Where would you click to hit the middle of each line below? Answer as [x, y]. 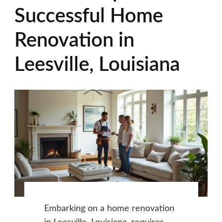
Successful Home [89, 16]
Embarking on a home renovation [109, 209]
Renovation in [74, 40]
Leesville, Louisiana [97, 65]
